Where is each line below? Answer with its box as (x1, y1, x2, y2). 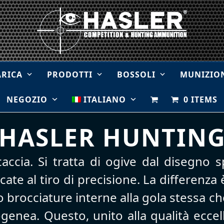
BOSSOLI (116, 68, 158, 80)
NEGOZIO (6, 93, 50, 105)
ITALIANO (83, 93, 126, 105)
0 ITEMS (183, 93, 217, 105)
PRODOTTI (46, 68, 95, 80)
